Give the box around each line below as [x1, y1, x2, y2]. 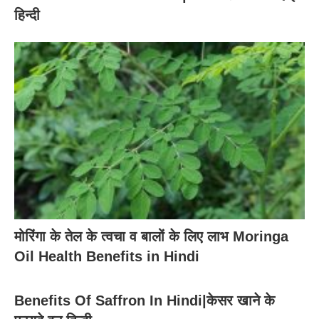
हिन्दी [14, 7, 40, 23]
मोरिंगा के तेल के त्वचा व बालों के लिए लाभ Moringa [14, 228, 288, 244]
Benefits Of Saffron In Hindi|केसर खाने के [14, 292, 275, 308]
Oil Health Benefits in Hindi [14, 248, 199, 264]
